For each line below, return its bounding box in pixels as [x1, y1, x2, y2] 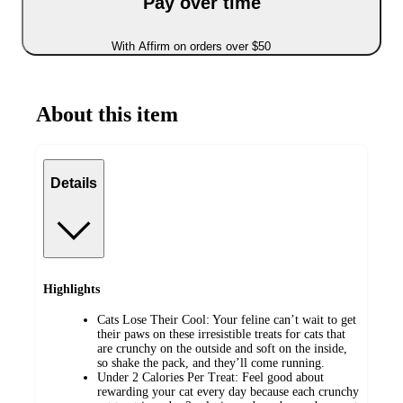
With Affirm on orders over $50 [111, 40, 271, 53]
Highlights [43, 282, 100, 296]
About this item [36, 102, 178, 126]
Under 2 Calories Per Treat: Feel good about [97, 371, 324, 385]
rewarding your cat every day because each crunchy [97, 385, 359, 399]
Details [50, 175, 97, 192]
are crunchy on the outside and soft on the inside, [97, 342, 347, 356]
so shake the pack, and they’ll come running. [97, 356, 325, 371]
